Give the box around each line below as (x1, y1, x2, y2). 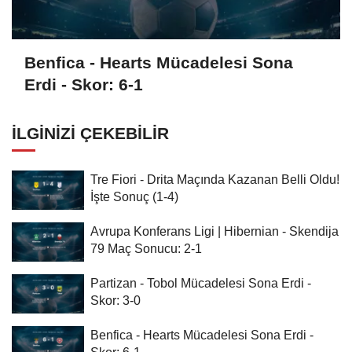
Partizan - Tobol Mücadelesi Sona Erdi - (90, 276, 311, 291)
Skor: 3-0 (90, 293, 141, 308)
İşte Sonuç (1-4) (90, 189, 178, 204)
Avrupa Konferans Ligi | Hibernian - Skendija (90, 224, 339, 239)
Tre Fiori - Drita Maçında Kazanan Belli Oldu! (90, 172, 339, 187)
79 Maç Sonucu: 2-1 (90, 241, 202, 256)
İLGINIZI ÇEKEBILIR (12, 124, 169, 143)
